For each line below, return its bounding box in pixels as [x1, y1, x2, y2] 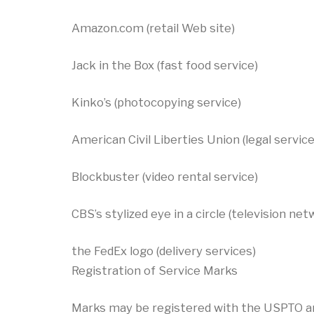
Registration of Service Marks [71, 263, 238, 278]
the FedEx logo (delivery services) [71, 243, 256, 258]
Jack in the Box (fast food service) [71, 58, 258, 73]
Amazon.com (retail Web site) [71, 21, 235, 36]
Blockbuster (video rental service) [71, 170, 258, 184]
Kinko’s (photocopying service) [71, 95, 241, 110]
